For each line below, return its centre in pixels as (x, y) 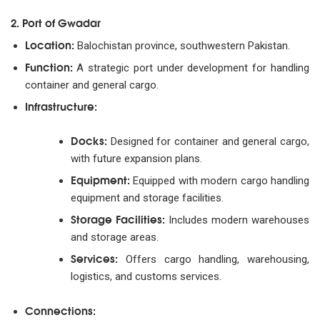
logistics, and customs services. (146, 277)
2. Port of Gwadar (56, 22)
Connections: (60, 310)
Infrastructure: (61, 105)
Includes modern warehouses (237, 220)
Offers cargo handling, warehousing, (214, 260)
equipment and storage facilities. (147, 198)
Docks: (89, 140)
